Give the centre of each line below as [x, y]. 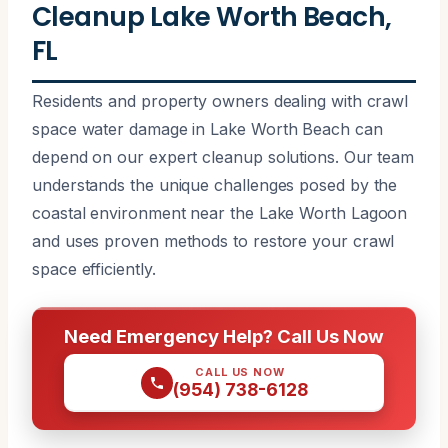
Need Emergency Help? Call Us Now [224, 335]
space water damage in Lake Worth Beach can [207, 128]
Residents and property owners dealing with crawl [220, 100]
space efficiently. [94, 268]
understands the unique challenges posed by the [215, 184]
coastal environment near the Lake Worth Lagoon [220, 212]
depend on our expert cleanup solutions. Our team [223, 156]
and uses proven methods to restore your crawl [213, 240]
